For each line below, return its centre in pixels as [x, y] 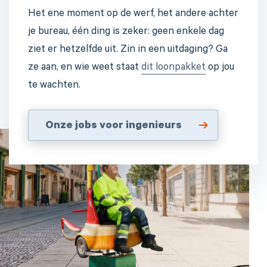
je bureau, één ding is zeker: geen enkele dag [126, 33]
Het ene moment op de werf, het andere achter [133, 15]
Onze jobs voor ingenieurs [114, 127]
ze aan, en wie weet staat [85, 69]
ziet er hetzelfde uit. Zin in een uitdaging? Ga [128, 51]
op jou [220, 69]
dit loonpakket [173, 69]
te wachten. [54, 86]
